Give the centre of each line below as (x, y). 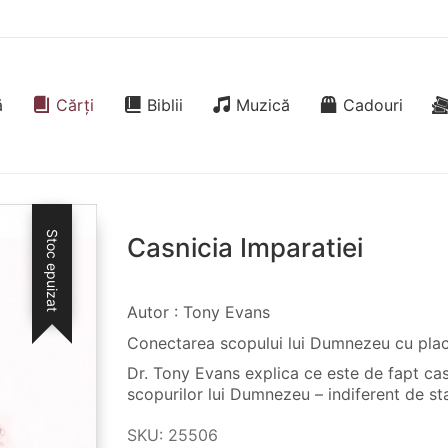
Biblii (165, 105)
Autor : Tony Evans (198, 312)
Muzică (262, 105)
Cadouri (372, 105)
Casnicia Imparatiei (245, 247)
